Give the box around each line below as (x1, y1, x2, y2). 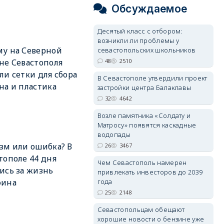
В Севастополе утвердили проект (97, 73, 207, 82)
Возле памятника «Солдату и (97, 111, 191, 120)
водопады (97, 130, 130, 139)
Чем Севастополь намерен (97, 158, 187, 167)
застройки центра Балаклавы (97, 83, 191, 92)
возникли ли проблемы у (97, 36, 179, 45)
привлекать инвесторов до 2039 (97, 167, 203, 176)
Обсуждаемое (111, 2, 187, 15)
